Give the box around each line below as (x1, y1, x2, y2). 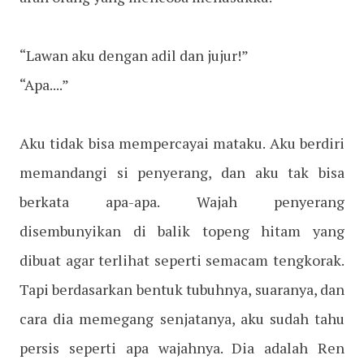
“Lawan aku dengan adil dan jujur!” (19, 45, 249, 66)
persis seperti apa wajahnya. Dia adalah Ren (19, 338, 344, 358)
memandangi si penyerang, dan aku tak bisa (19, 162, 344, 183)
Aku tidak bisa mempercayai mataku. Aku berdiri (19, 133, 344, 154)
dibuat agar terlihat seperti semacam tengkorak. (19, 250, 344, 271)
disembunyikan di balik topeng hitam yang (19, 221, 344, 241)
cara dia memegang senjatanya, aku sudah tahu (19, 309, 344, 329)
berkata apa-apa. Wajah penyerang (19, 192, 344, 212)
